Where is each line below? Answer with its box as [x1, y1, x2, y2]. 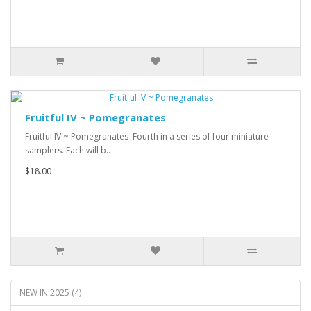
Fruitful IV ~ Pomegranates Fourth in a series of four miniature [25, 131, 269, 142]
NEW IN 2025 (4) [19, 287, 81, 299]
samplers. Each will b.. [25, 144, 110, 156]
